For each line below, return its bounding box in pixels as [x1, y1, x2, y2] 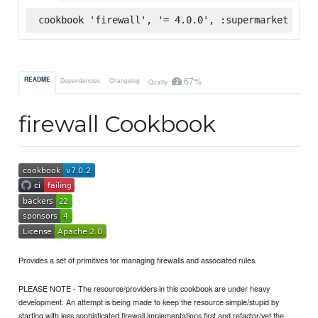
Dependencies [60, 75, 101, 84]
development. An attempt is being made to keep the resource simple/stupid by [18, 296, 280, 308]
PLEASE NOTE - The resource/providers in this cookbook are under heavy [18, 283, 270, 295]
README [24, 75, 51, 84]
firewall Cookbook [18, 110, 216, 138]
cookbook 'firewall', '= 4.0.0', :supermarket [38, 13, 288, 26]
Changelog [109, 75, 140, 84]
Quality [148, 77, 169, 86]
